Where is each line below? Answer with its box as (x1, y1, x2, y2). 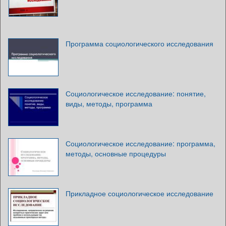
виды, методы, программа (66, 98, 152, 108)
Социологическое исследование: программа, (66, 138, 215, 148)
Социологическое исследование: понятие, (66, 88, 206, 98)
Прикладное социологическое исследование (66, 188, 213, 198)
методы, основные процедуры (66, 148, 166, 158)
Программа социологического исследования (66, 38, 213, 48)
